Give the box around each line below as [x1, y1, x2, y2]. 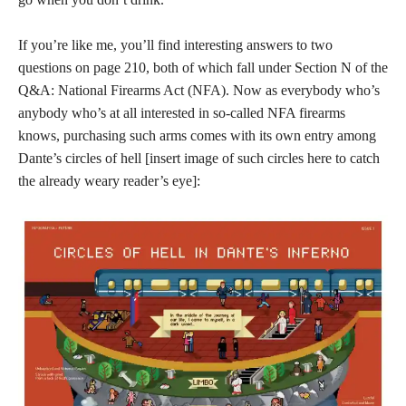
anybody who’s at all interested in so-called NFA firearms [18, 105, 345, 121]
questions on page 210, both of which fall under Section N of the [18, 60, 388, 75]
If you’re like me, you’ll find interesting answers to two [18, 37, 333, 53]
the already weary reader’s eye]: [18, 173, 200, 188]
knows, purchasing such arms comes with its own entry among [18, 128, 376, 143]
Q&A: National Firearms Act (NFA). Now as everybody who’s [18, 82, 380, 98]
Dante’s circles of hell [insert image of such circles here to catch [18, 150, 380, 166]
